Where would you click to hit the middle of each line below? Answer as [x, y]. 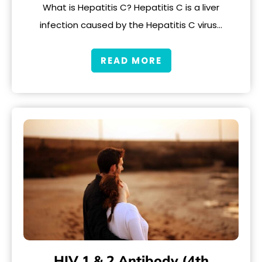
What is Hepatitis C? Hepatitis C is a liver [131, 8]
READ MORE [131, 60]
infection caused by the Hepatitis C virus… [131, 25]
